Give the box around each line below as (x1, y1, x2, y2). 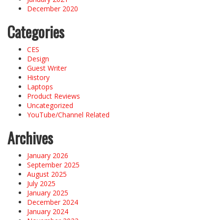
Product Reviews (27, 91, 80, 101)
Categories (7, 20, 64, 43)
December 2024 (27, 197, 78, 207)
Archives (7, 126, 53, 149)
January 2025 (27, 188, 68, 197)
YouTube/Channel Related (27, 110, 110, 119)
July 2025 (27, 178, 55, 188)
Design (27, 54, 49, 63)
